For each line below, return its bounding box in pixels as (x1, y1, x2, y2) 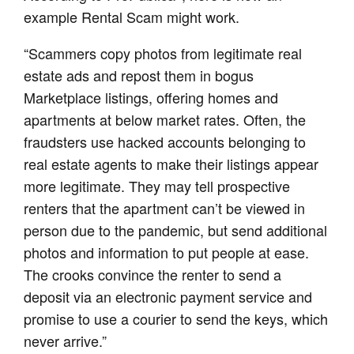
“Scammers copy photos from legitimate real (24, 43, 303, 64)
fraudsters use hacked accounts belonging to (24, 131, 307, 153)
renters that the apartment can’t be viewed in (24, 198, 306, 219)
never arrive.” (24, 330, 107, 352)
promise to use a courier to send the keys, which (24, 308, 329, 330)
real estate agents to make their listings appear (24, 153, 319, 175)
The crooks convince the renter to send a (24, 264, 282, 285)
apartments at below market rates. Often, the (24, 109, 307, 130)
